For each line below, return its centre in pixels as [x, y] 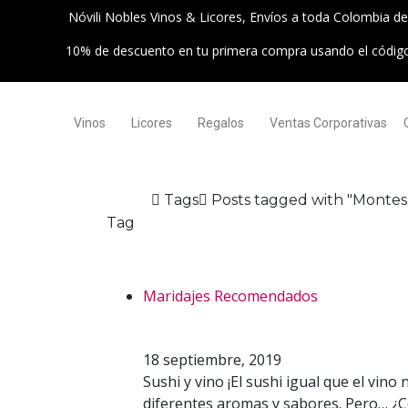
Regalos [221, 122]
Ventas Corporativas [328, 122]
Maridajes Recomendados [230, 296]
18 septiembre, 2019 [212, 360]
